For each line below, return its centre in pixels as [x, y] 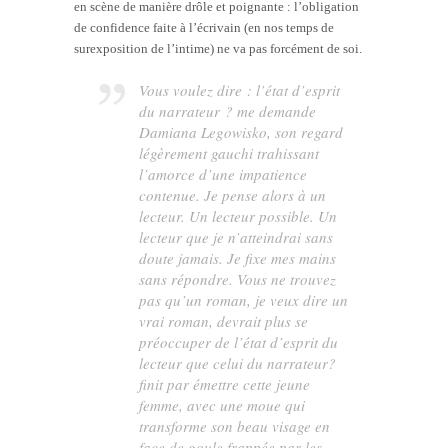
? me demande [268, 110]
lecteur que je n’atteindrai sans [236, 236]
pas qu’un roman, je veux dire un [244, 299]
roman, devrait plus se [236, 320]
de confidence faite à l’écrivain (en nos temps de [204, 27]
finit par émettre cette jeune [225, 383]
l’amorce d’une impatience [223, 173]
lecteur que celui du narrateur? [238, 362]
